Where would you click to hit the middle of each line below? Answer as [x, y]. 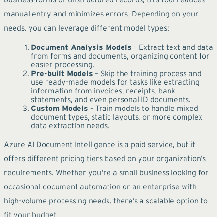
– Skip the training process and [147, 73]
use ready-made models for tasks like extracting [115, 82]
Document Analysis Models [81, 47]
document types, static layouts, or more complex [117, 116]
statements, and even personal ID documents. [111, 99]
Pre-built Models [62, 73]
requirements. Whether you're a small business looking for [106, 172]
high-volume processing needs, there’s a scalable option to [106, 200]
